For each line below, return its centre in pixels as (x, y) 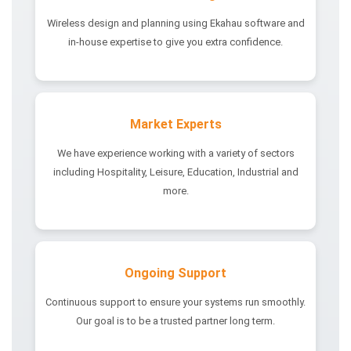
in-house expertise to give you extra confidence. (175, 42)
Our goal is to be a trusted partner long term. (175, 320)
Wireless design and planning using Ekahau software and (175, 24)
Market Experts (175, 125)
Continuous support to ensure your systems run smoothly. (175, 302)
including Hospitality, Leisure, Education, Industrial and (175, 172)
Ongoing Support (175, 273)
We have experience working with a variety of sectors (175, 153)
